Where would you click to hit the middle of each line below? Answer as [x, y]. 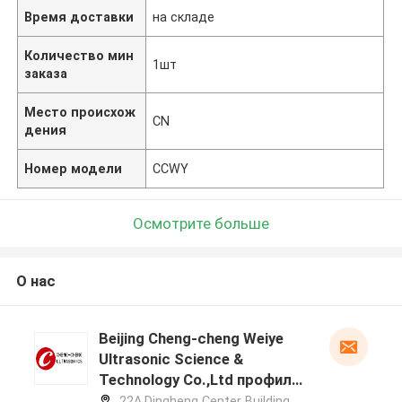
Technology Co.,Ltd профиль [199, 380]
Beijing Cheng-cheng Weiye [191, 339]
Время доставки [79, 17]
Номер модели [74, 168]
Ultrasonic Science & [170, 359]
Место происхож [80, 112]
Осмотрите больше [201, 223]
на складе [184, 17]
